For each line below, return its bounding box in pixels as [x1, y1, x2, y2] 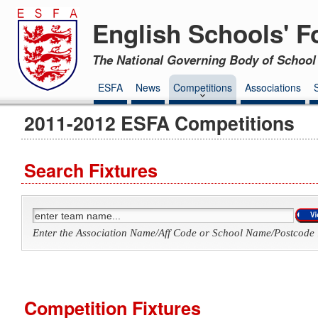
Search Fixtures [24, 158, 158, 184]
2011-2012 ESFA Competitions [24, 109, 295, 136]
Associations [245, 80, 301, 94]
